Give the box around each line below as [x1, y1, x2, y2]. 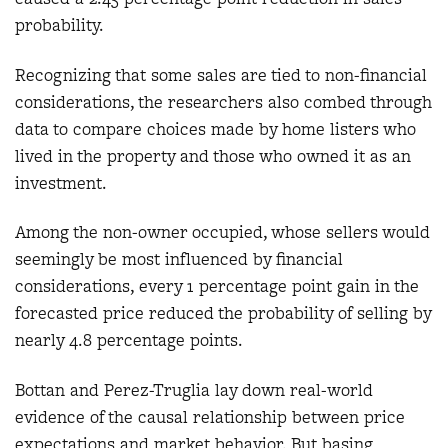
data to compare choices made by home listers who [15, 116, 416, 141]
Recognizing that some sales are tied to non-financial [15, 62, 427, 87]
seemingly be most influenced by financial [15, 247, 343, 272]
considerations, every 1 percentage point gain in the [15, 274, 419, 299]
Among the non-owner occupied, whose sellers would [15, 220, 430, 245]
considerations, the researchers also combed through [15, 89, 432, 114]
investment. [15, 170, 107, 195]
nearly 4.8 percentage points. [15, 328, 243, 353]
